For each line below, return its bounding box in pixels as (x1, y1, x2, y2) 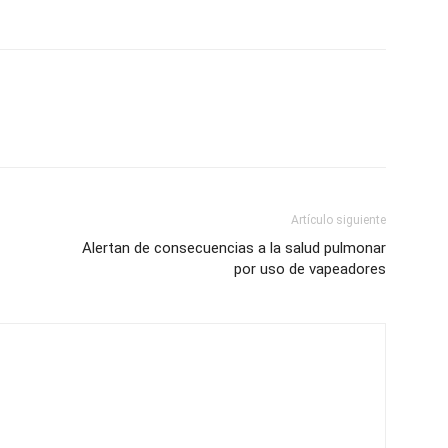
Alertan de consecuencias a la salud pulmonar (82, 239, 386, 257)
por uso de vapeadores (234, 260, 386, 278)
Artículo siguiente (291, 213, 386, 227)
